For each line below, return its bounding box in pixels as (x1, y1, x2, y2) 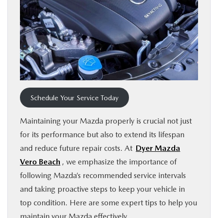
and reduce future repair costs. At (20, 144, 134, 153)
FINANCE (14, 8, 42, 16)
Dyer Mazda (136, 144, 181, 153)
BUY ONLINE (14, 64, 52, 72)
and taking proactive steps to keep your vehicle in (20, 184, 185, 194)
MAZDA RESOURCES (14, 121, 80, 128)
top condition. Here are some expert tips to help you (20, 198, 197, 208)
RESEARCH (14, 92, 47, 100)
